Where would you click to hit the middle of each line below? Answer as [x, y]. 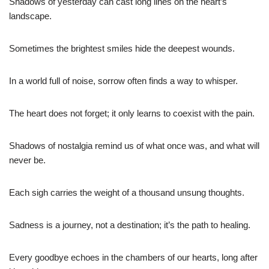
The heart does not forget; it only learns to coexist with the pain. [132, 113]
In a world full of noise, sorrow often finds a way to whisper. [123, 81]
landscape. [30, 16]
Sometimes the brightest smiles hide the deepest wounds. [122, 49]
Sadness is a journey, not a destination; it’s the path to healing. [130, 225]
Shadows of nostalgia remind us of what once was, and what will [134, 146]
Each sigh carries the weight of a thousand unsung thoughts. [127, 193]
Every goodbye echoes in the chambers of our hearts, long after [133, 258]
